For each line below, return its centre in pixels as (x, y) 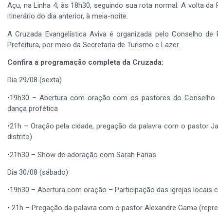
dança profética (33, 108)
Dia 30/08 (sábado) (38, 172)
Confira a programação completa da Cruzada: (85, 62)
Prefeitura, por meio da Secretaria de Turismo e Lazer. (94, 45)
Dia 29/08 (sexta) (35, 80)
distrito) (20, 137)
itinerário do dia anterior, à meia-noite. (68, 16)
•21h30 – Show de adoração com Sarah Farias (82, 154)
